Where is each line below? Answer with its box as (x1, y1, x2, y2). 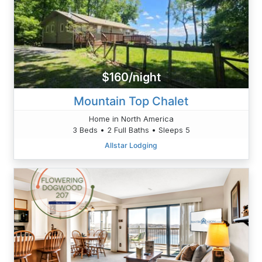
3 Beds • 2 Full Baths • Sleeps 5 (72, 125, 190, 135)
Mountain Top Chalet (74, 94, 188, 108)
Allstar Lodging (105, 140, 157, 150)
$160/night (101, 70, 161, 85)
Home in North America (88, 113, 174, 123)
